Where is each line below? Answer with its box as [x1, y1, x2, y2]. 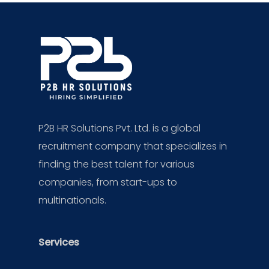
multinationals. [38, 193, 106, 207]
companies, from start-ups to [38, 175, 177, 189]
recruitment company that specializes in [38, 139, 227, 153]
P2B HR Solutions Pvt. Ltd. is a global [38, 121, 201, 135]
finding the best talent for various [38, 157, 195, 171]
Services [38, 235, 79, 249]
